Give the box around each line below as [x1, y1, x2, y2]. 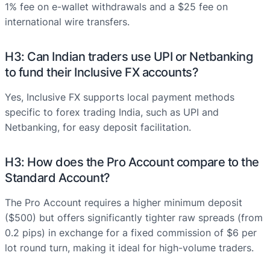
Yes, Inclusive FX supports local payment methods [5, 91, 234, 104]
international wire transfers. [5, 16, 130, 28]
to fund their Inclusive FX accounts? [5, 65, 198, 80]
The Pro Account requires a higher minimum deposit [5, 196, 242, 209]
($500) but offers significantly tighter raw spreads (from [5, 212, 263, 224]
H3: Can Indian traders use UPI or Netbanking [5, 49, 253, 64]
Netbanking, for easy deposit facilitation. [5, 121, 191, 134]
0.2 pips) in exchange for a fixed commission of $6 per [5, 227, 257, 239]
